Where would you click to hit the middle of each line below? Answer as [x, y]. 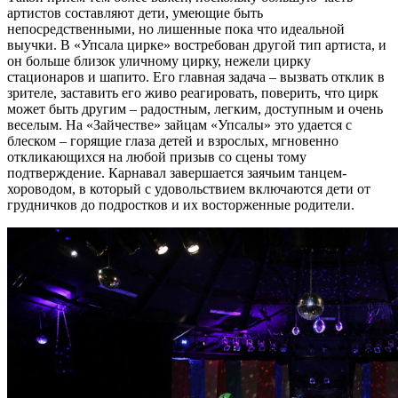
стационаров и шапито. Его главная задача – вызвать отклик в [196, 76]
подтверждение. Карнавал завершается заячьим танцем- [177, 172]
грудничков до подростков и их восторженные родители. [181, 204]
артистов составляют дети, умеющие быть [135, 12]
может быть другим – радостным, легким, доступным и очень [195, 108]
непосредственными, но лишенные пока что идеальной [176, 28]
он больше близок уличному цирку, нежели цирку [159, 60]
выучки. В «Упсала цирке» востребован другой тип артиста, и [197, 44]
